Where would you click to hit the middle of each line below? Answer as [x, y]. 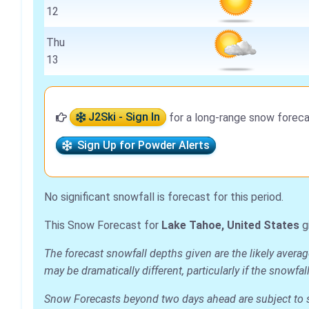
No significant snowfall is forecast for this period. [164, 197]
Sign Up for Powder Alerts [141, 146]
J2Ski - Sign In [123, 117]
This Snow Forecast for [103, 225]
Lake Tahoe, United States [230, 225]
